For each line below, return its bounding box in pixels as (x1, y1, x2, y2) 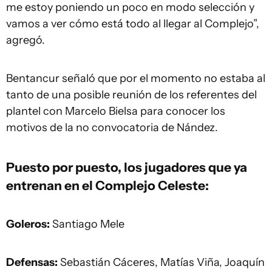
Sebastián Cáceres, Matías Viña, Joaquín (58, 256, 265, 269)
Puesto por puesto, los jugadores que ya (6, 159, 247, 175)
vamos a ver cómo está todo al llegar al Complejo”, (6, 17, 259, 30)
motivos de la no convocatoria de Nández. (6, 121, 218, 134)
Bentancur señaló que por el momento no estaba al (6, 72, 265, 85)
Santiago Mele (50, 217, 124, 231)
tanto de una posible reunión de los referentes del (6, 88, 257, 101)
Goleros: (6, 217, 50, 231)
